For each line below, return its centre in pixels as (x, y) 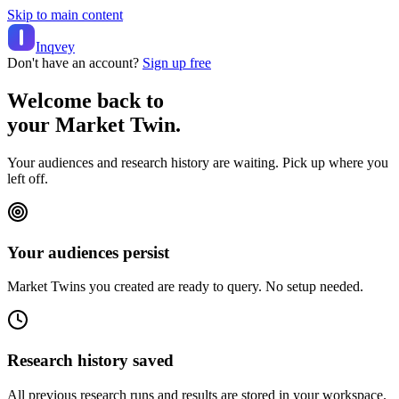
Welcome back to (85, 100)
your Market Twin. (94, 124)
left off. (28, 178)
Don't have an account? (73, 63)
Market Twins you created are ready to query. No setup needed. (185, 287)
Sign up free (177, 63)
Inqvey (55, 47)
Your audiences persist (88, 252)
